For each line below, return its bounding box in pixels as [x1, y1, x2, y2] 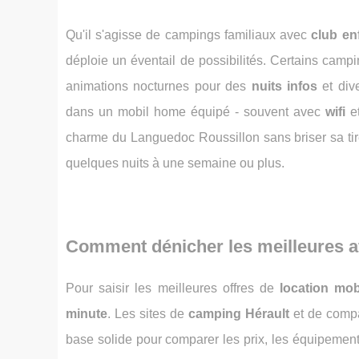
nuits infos [251, 79, 318, 93]
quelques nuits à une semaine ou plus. [66, 156, 284, 170]
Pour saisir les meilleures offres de [66, 281, 280, 295]
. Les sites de [107, 307, 189, 321]
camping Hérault [188, 307, 290, 321]
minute [66, 307, 107, 321]
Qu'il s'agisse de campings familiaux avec [66, 28, 312, 42]
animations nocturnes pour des [66, 79, 252, 93]
